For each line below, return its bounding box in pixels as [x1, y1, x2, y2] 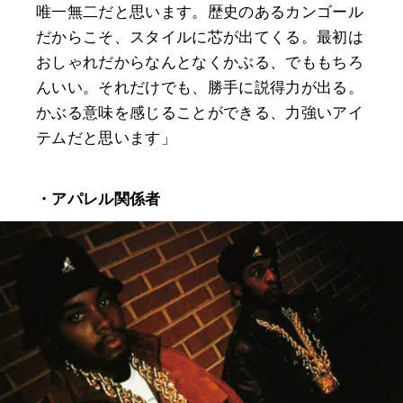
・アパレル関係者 [36, 191, 161, 209]
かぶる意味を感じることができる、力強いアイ [36, 104, 364, 122]
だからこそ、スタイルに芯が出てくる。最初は [36, 29, 364, 47]
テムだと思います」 [36, 130, 177, 148]
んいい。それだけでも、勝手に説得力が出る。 [36, 79, 364, 97]
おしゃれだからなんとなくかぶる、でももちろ [36, 54, 364, 72]
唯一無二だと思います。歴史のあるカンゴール [36, 4, 364, 22]
